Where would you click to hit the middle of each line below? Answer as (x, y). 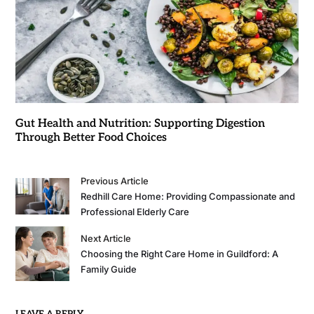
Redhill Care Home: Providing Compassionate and (188, 196)
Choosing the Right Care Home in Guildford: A (180, 253)
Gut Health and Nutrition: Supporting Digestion (140, 123)
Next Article (106, 238)
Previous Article (115, 180)
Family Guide (109, 269)
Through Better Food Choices (91, 137)
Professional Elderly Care (135, 211)
